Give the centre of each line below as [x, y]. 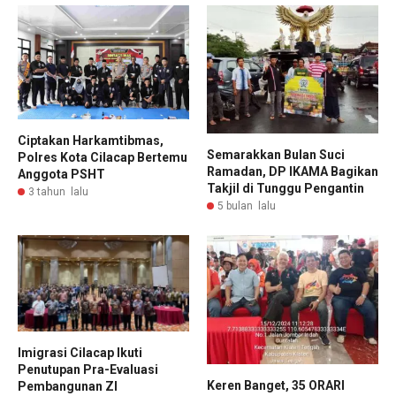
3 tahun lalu [58, 191]
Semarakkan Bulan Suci [276, 155]
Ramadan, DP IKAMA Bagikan [293, 172]
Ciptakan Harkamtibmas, [91, 140]
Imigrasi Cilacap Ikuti [80, 353]
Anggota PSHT [61, 174]
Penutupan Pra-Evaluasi [88, 370]
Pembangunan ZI [68, 387]
